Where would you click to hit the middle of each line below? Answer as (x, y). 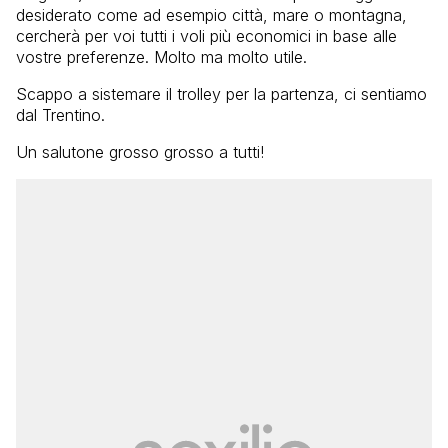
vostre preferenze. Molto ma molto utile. (161, 56)
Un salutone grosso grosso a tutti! (140, 151)
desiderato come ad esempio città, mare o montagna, (211, 14)
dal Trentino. (60, 114)
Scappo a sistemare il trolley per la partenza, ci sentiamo (221, 93)
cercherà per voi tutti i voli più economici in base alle (206, 35)
